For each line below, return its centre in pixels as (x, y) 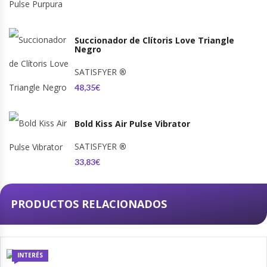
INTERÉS (30, 255)
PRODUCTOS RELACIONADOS (89, 204)
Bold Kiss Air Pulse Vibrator (132, 124)
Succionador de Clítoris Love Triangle (154, 41)
